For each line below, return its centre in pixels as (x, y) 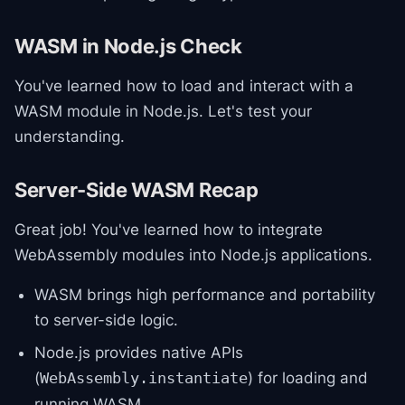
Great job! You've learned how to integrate (169, 230)
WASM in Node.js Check (128, 46)
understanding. (70, 137)
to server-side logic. (106, 320)
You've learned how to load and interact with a (184, 86)
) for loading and (308, 378)
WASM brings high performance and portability (205, 295)
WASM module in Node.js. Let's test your (163, 111)
